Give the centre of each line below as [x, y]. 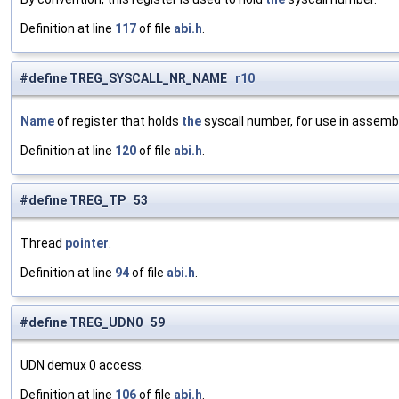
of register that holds [118, 122]
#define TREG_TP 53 [84, 201]
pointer [87, 244]
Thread [43, 244]
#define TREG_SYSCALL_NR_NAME [127, 79]
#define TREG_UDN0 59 [92, 323]
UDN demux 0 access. [82, 366]
